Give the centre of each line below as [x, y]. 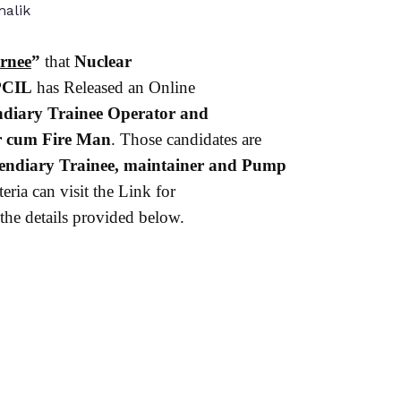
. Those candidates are [186, 139]
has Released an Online [114, 87]
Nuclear [103, 61]
